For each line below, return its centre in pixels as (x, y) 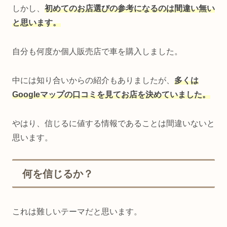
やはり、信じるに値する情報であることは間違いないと (113, 123)
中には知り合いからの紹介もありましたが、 (93, 80)
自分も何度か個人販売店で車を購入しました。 (97, 51)
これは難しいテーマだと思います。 (77, 211)
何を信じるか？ (58, 174)
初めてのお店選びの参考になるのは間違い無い (130, 9)
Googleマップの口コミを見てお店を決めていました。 (111, 94)
